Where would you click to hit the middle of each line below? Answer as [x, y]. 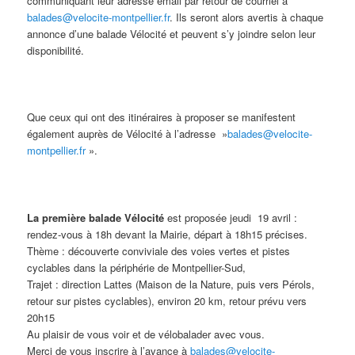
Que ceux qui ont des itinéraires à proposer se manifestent [162, 117]
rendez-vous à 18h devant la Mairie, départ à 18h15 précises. [168, 234]
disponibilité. [56, 51]
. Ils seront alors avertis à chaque [247, 17]
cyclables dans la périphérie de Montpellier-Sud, [137, 267]
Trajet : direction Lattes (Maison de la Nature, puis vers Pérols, [171, 284]
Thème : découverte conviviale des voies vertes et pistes [159, 250]
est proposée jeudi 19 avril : [231, 217]
